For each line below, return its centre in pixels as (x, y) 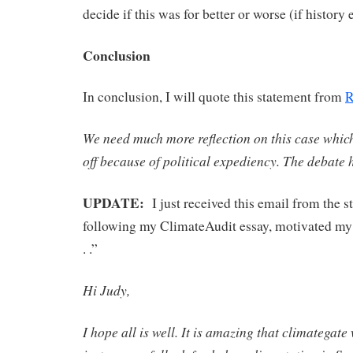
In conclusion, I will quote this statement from (214, 97)
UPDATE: (113, 202)
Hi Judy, (106, 290)
